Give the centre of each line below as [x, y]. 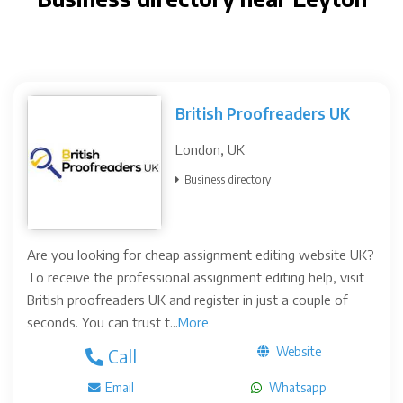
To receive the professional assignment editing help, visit [196, 277]
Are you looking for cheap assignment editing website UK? [201, 255]
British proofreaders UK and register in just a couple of [188, 300]
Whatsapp [296, 387]
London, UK [210, 149]
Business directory [228, 179]
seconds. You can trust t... [103, 322]
